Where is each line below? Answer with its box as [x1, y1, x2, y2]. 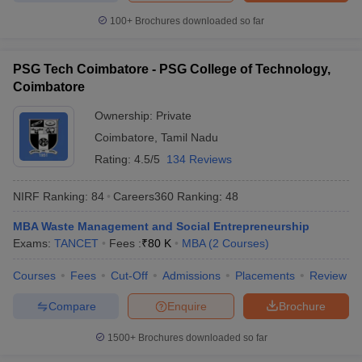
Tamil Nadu [161, 131, 218, 144]
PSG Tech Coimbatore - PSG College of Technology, [13, 62, 330, 76]
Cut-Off [111, 269, 148, 282]
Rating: [95, 153, 134, 166]
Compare [48, 299, 96, 313]
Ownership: [95, 109, 156, 122]
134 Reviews [166, 153, 232, 166]
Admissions [162, 269, 221, 282]
